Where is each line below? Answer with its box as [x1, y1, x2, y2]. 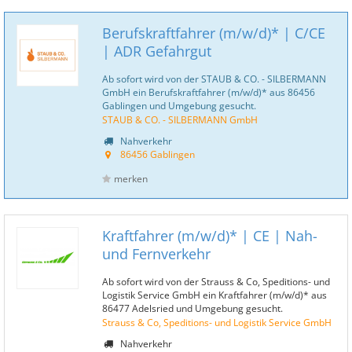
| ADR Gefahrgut [102, 42, 211, 60]
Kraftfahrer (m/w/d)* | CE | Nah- [102, 226, 317, 245]
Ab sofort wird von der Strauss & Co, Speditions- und [102, 275, 330, 288]
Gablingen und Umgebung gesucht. [102, 99, 256, 112]
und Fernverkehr [102, 244, 211, 263]
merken [114, 172, 148, 185]
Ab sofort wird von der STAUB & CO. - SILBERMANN [102, 72, 326, 85]
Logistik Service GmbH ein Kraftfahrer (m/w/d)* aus [102, 288, 327, 301]
